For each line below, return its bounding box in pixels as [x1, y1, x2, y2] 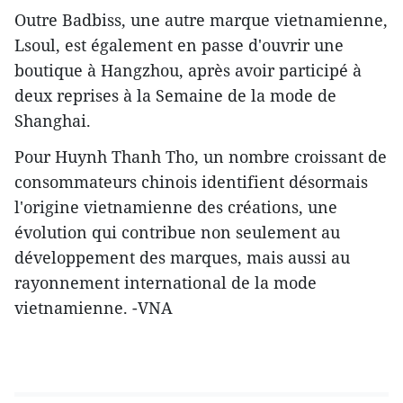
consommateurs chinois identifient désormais [14, 171, 368, 193]
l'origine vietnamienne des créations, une [14, 196, 337, 219]
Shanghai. [14, 110, 91, 132]
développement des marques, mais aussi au [14, 246, 350, 269]
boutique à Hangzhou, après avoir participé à [14, 59, 362, 82]
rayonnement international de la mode [14, 272, 317, 294]
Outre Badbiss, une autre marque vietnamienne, [14, 9, 388, 31]
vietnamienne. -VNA [14, 297, 173, 319]
